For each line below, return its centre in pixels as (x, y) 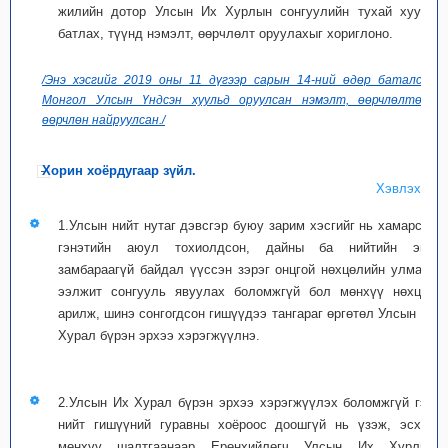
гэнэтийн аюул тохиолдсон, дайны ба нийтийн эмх (247, 247)
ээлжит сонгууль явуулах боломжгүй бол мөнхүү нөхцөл (247, 291)
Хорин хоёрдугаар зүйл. (119, 170)
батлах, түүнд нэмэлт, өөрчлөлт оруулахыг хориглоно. (225, 33)
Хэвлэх (398, 188)
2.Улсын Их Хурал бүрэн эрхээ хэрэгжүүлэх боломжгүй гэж (247, 402)
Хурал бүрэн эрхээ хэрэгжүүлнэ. (159, 335)
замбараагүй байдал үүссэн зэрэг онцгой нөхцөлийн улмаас (247, 269)
